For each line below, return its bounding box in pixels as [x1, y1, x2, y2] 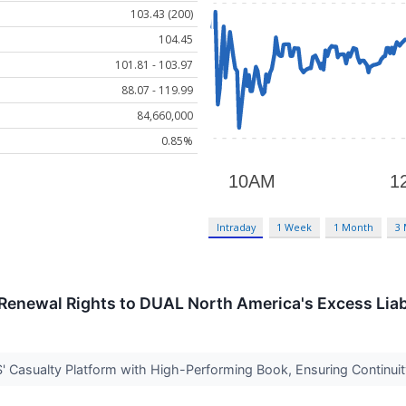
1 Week [276, 220, 313, 235]
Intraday [216, 220, 256, 235]
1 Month [333, 220, 374, 235]
